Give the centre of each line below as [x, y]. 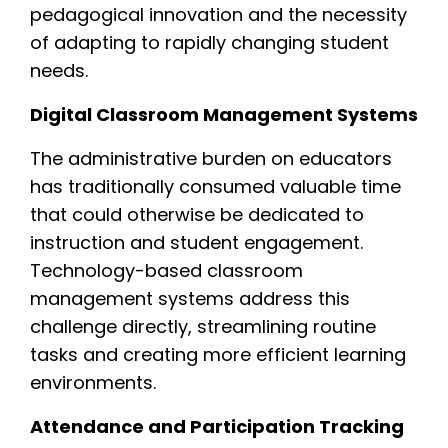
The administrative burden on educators [211, 158]
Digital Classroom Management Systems [224, 114]
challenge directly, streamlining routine [203, 326]
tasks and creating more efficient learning [218, 354]
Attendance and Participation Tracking [217, 426]
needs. [59, 70]
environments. [93, 382]
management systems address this [190, 298]
